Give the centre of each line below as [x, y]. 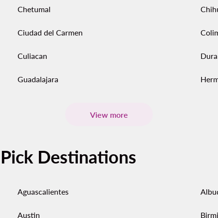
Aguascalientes [43, 191]
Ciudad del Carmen [50, 32]
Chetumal [34, 9]
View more [109, 114]
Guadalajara [38, 79]
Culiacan [32, 56]
